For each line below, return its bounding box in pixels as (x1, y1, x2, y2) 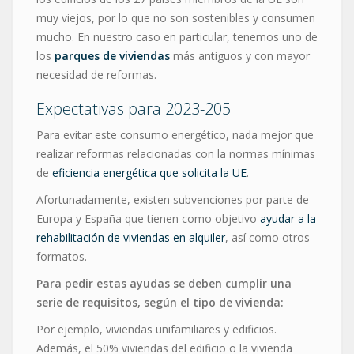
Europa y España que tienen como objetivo (36, 210, 260, 226)
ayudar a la (260, 210, 316, 226)
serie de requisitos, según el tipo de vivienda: (36, 294, 284, 310)
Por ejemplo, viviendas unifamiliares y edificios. (36, 321, 277, 337)
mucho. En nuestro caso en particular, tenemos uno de (36, 28, 318, 44)
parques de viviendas (55, 47, 170, 63)
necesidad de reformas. (36, 66, 156, 82)
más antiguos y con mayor (170, 47, 310, 63)
